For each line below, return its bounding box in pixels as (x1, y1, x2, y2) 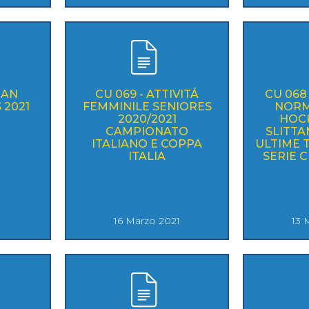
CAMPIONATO (106, 124, 188, 138)
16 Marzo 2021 (114, 214, 180, 227)
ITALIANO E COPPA (92, 137, 202, 150)
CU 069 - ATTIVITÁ (95, 87, 199, 101)
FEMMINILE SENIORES (82, 99, 212, 113)
